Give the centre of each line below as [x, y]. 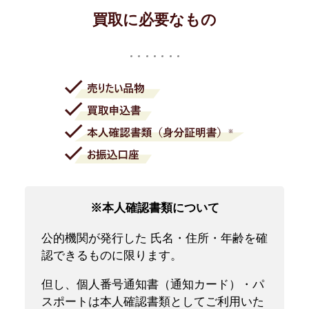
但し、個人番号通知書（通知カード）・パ [152, 285]
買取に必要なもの [154, 20]
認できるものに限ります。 [111, 256]
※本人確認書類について [154, 208]
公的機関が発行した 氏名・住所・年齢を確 [154, 239]
